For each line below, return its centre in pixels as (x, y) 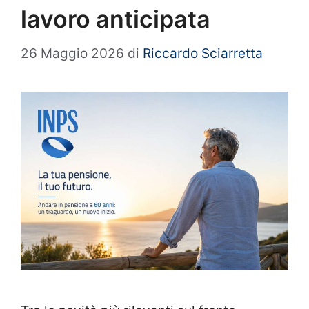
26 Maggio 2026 (72, 53)
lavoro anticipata (116, 19)
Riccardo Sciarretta (203, 53)
